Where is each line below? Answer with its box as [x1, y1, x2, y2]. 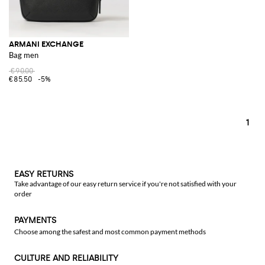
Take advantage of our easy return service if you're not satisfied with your [14, 179, 237, 188]
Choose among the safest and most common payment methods [14, 227, 206, 236]
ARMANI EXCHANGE [9, 39, 83, 49]
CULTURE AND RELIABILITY [14, 253, 118, 263]
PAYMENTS [14, 215, 56, 225]
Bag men [9, 50, 38, 60]
